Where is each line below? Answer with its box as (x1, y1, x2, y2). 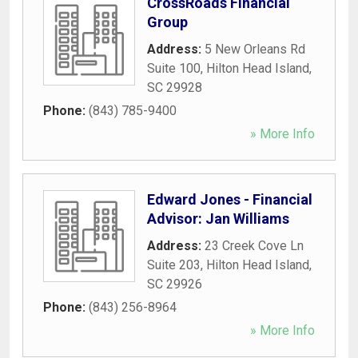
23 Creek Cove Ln (205, 237, 304, 253)
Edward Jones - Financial (147, 190, 312, 208)
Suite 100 (147, 60, 201, 76)
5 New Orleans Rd (205, 41, 305, 57)
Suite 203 (147, 257, 201, 272)
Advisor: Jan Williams (147, 209, 289, 227)
